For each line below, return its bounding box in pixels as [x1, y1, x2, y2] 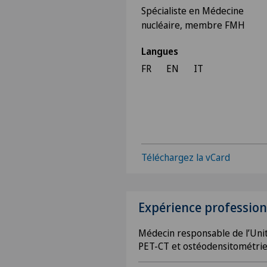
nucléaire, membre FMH [141, 18, 245, 32]
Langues [141, 45, 178, 58]
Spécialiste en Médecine [141, 4, 244, 17]
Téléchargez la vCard [141, 151, 230, 164]
